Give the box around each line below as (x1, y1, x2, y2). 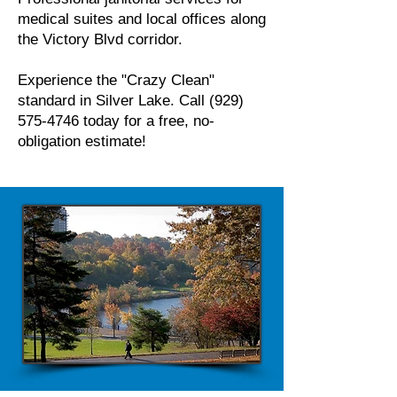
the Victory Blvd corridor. (18, 31, 183, 48)
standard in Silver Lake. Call (18, 92, 209, 109)
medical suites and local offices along (18, 11, 266, 27)
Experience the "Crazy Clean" (18, 72, 214, 89)
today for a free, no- (79, 113, 214, 129)
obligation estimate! (18, 133, 146, 150)
